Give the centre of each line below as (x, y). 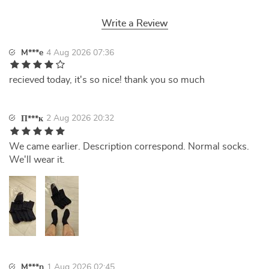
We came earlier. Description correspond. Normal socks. (129, 147)
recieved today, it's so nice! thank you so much (107, 80)
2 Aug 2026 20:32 (80, 118)
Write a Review (134, 23)
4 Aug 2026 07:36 (80, 53)
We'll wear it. (37, 160)
